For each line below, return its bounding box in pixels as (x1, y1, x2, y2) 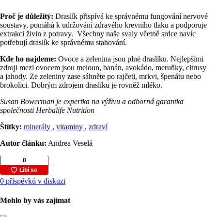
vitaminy (56, 123, 85, 131)
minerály (24, 123, 52, 131)
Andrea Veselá (46, 139, 93, 148)
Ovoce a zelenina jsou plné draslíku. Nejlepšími (58, 55, 203, 63)
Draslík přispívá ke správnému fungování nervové (53, 12, 208, 21)
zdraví (89, 123, 108, 131)
